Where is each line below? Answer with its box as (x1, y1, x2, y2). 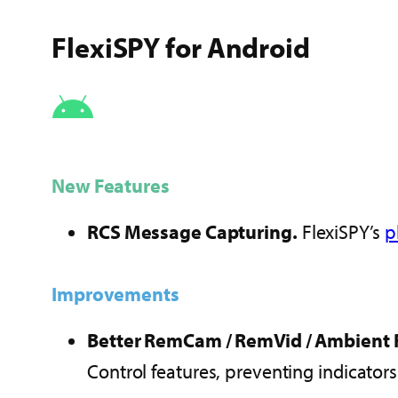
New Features (52, 172, 170, 198)
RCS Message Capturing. (87, 219, 298, 244)
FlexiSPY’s (297, 219, 385, 244)
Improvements (52, 282, 179, 307)
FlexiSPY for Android (52, 28, 310, 65)
